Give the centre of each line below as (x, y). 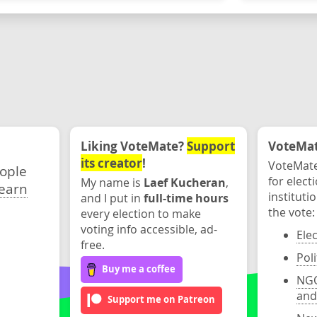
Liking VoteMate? (133, 146)
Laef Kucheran (184, 183)
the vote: (292, 212)
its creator (111, 163)
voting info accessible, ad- (149, 229)
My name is (112, 183)
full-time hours (186, 198)
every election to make (140, 214)
